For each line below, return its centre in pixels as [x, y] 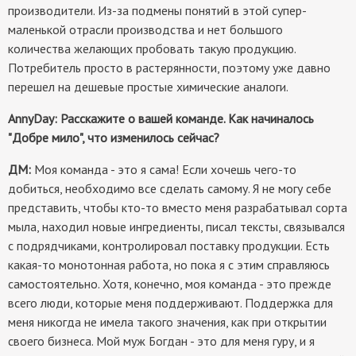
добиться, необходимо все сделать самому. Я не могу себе [170, 189]
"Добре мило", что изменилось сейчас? [114, 138]
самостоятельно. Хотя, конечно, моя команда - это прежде [170, 284]
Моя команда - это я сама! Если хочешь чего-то [165, 170]
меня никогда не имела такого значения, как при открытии [167, 322]
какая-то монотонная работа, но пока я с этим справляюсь [169, 265]
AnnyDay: [34, 119]
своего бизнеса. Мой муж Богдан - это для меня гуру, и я [161, 341]
